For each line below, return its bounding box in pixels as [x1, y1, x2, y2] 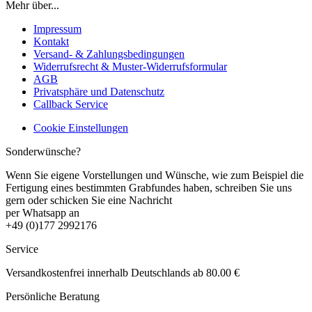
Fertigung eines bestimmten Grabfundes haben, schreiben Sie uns [6, 182, 292, 194]
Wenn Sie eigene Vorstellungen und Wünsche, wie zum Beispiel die [6, 169, 304, 182]
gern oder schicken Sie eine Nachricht [6, 194, 172, 207]
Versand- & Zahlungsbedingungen [33, 48, 185, 61]
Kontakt [33, 36, 69, 48]
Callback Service [33, 98, 108, 111]
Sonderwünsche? [6, 146, 81, 158]
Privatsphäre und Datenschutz [33, 86, 164, 98]
